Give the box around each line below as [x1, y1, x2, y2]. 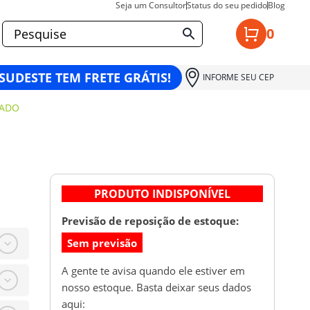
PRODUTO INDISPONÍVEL [94, 186, 230, 202]
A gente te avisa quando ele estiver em [62, 263, 245, 277]
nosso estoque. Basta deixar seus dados [62, 280, 251, 294]
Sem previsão [67, 235, 137, 250]
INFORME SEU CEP [203, 71, 274, 83]
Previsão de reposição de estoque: [62, 214, 239, 228]
